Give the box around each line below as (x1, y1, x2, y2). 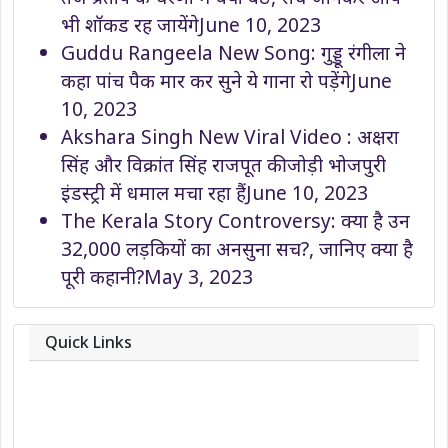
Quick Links (45, 331, 132, 354)
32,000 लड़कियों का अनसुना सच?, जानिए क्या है (61, 235, 413, 263)
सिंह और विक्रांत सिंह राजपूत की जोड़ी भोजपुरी (61, 151, 386, 179)
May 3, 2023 (144, 263, 253, 291)
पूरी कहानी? (61, 263, 144, 291)
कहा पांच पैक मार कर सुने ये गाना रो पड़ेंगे (61, 67, 351, 95)
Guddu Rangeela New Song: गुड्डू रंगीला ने (61, 39, 406, 67)
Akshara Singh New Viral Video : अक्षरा (61, 123, 399, 151)
